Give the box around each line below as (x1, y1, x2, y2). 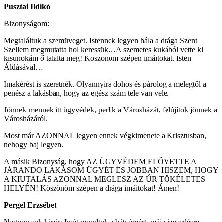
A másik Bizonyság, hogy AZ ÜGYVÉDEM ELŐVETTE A (4, 157, 196, 166)
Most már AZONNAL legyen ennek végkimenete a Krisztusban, (4, 131, 206, 140)
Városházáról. (4, 114, 48, 123)
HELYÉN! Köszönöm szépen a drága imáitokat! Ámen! (4, 183, 179, 192)
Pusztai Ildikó (4, 2, 50, 11)
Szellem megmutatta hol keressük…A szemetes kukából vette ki (4, 45, 203, 54)
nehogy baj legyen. (4, 140, 63, 149)
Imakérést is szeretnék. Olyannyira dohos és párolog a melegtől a (4, 79, 206, 88)
